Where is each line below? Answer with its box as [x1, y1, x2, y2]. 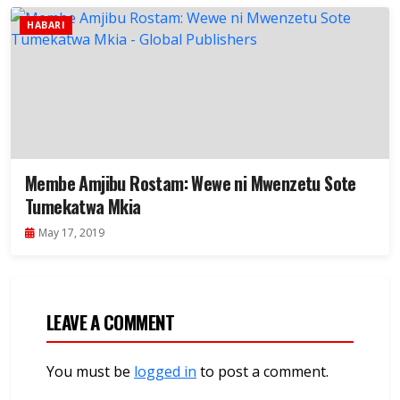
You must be [46, 362, 134, 382]
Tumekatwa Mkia [25, 193, 141, 221]
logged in [134, 362, 196, 382]
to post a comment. [196, 362, 329, 382]
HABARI [27, 19, 65, 32]
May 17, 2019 [38, 225, 104, 241]
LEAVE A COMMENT [46, 308, 175, 337]
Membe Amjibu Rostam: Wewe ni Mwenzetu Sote [25, 170, 356, 197]
